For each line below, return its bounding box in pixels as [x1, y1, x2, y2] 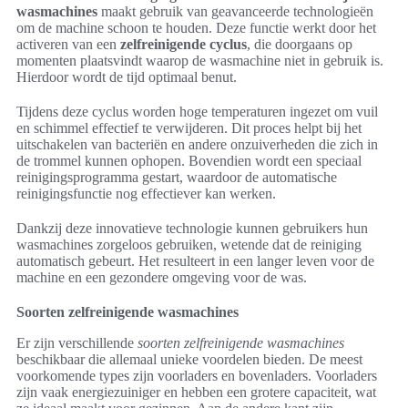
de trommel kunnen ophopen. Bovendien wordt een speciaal [16, 152, 362, 168]
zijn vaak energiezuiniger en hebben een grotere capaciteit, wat [16, 383, 376, 400]
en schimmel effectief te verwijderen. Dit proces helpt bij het [16, 119, 362, 136]
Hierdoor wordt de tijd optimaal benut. [16, 68, 237, 85]
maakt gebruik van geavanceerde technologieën [97, 3, 373, 19]
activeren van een [16, 36, 120, 52]
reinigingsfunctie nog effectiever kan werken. [16, 185, 276, 201]
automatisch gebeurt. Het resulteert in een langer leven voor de [16, 252, 374, 269]
